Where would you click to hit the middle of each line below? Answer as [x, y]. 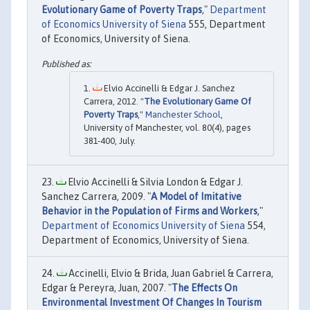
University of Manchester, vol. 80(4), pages [167, 127]
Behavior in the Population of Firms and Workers [149, 211]
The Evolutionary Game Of [198, 101]
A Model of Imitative [196, 196]
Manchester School [183, 114]
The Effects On [204, 288]
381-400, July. [110, 140]
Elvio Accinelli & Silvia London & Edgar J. [154, 182]
